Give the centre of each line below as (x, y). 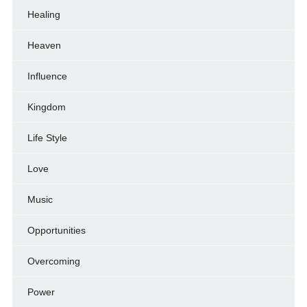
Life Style (47, 138)
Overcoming (53, 261)
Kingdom (46, 107)
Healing (44, 15)
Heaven (44, 46)
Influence (47, 76)
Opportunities (56, 231)
